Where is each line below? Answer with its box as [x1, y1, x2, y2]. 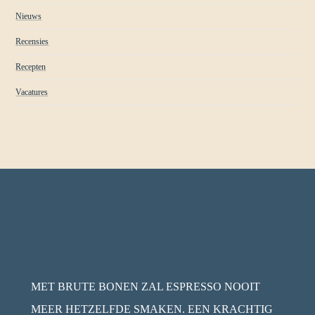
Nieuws [15, 12, 42, 21]
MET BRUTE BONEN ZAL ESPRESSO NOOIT [30, 281, 260, 292]
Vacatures [15, 88, 49, 97]
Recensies [15, 37, 49, 46]
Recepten [15, 63, 46, 72]
